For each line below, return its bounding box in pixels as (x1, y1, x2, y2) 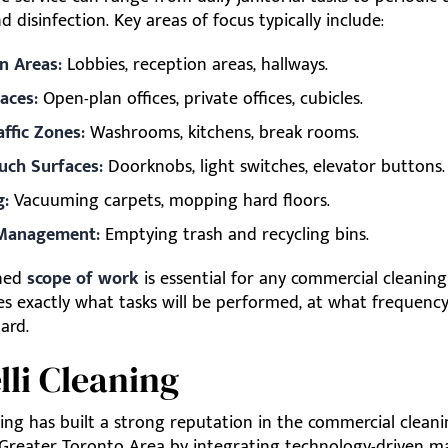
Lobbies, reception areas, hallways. (62, 50, 328, 80)
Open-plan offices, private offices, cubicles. (38, 84, 363, 114)
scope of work (27, 264, 139, 294)
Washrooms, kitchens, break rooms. (85, 118, 359, 148)
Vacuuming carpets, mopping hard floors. (9, 186, 330, 216)
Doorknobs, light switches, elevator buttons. (103, 152, 445, 182)
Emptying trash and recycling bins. (100, 220, 369, 250)
